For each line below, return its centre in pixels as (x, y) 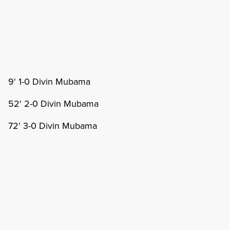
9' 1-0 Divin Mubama (49, 81)
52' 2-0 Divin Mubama (53, 103)
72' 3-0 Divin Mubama (53, 126)
